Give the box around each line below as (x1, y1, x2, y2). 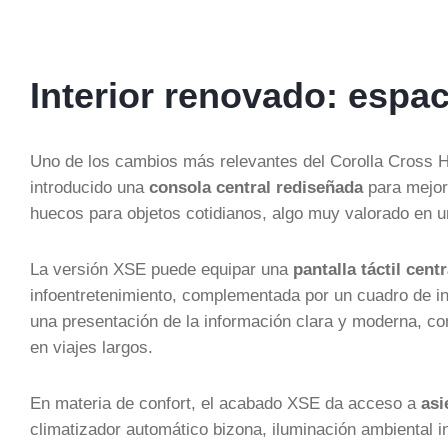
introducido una (30, 178, 149, 196)
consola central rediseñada (149, 178, 363, 196)
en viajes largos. (30, 338, 153, 356)
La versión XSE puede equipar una (30, 260, 293, 278)
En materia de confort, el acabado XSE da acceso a (30, 394, 421, 412)
